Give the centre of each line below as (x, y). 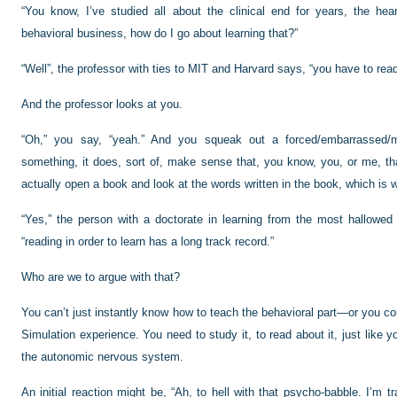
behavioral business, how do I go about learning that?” (160, 33)
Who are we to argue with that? (101, 277)
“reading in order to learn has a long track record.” (148, 241)
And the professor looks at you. (102, 104)
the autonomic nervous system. (102, 357)
